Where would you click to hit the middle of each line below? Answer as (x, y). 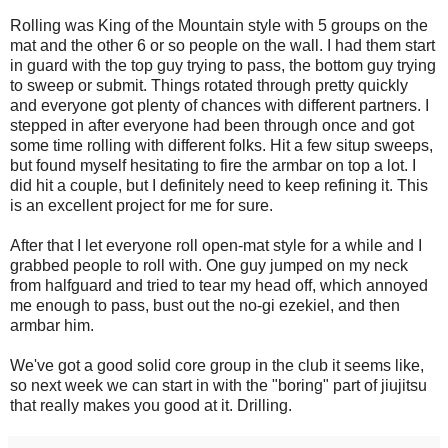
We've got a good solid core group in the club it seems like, (217, 365)
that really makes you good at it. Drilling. (151, 405)
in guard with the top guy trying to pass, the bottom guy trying (223, 65)
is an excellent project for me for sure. (141, 205)
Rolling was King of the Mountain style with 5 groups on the (219, 25)
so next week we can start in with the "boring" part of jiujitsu (218, 385)
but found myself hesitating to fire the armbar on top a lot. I (213, 165)
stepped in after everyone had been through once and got (212, 125)
